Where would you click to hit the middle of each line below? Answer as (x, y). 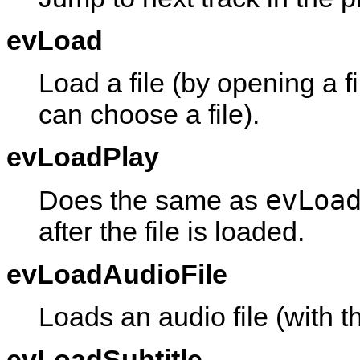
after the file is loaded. (172, 231)
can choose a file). (149, 114)
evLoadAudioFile (117, 274)
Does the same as (152, 200)
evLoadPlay (83, 156)
